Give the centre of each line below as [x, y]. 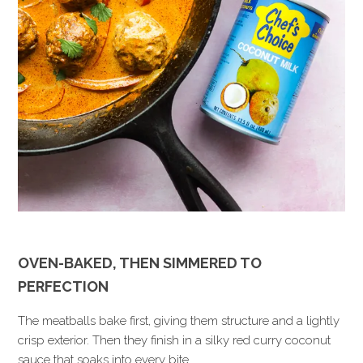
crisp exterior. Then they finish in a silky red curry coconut [175, 340]
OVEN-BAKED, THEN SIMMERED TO [140, 263]
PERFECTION [64, 286]
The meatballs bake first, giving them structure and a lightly [179, 320]
